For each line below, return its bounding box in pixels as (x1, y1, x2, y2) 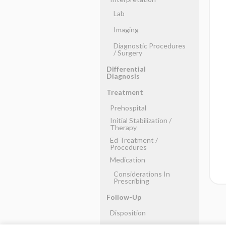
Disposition (109, 208, 146, 217)
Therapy (109, 123, 137, 132)
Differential (106, 65, 146, 73)
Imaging (113, 25, 139, 34)
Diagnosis (106, 72, 140, 80)
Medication (109, 155, 145, 164)
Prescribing (113, 177, 149, 185)
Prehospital (109, 103, 146, 112)
